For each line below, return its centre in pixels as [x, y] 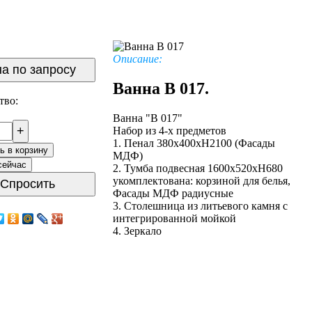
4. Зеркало [137, 231]
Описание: [138, 59]
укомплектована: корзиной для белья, [202, 180]
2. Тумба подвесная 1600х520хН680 [198, 168]
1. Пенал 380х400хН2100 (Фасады [194, 143]
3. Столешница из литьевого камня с [200, 205]
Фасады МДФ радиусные [173, 193]
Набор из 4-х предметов [170, 130]
